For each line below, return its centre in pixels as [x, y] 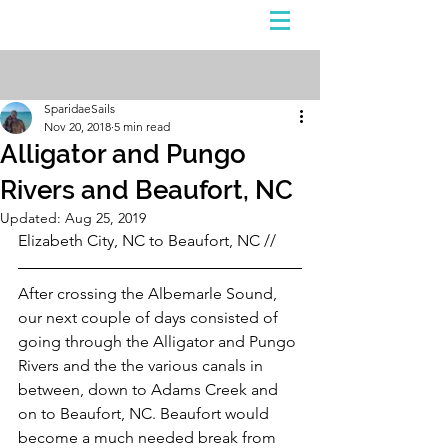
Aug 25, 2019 [105, 218]
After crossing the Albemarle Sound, [149, 293]
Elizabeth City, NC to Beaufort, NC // [147, 240]
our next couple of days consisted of [150, 317]
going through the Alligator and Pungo [159, 341]
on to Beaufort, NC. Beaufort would [145, 413]
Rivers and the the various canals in [142, 365]
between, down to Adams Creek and [150, 389]
